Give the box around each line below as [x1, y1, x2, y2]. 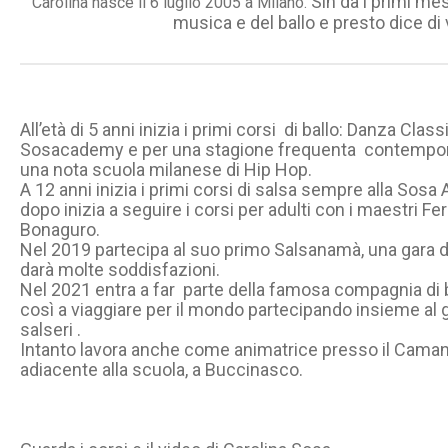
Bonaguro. [20, 219, 101, 241]
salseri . [20, 319, 82, 341]
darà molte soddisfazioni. [20, 259, 221, 281]
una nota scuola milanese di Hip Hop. [20, 159, 313, 181]
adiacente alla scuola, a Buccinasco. [20, 359, 304, 381]
